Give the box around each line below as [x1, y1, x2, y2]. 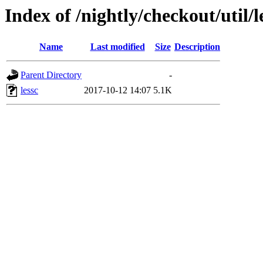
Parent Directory [21, 70, 82, 80]
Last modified [90, 42, 145, 52]
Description [174, 42, 220, 52]
